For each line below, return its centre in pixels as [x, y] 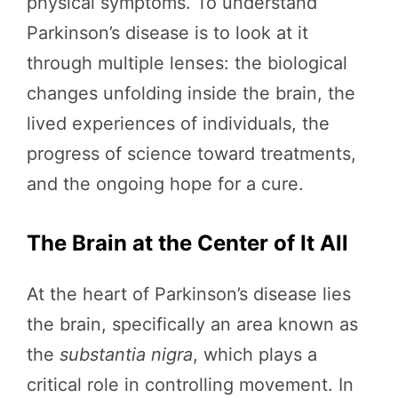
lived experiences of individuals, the [178, 124]
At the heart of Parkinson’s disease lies [189, 295]
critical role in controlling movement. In [190, 385]
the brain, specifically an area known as [192, 325]
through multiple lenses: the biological [187, 64]
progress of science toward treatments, [191, 154]
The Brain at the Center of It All [187, 243]
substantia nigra [126, 355]
